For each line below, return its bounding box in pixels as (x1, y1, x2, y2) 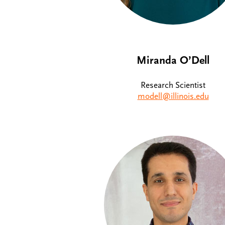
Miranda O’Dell (137, 53, 209, 67)
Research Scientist (141, 80, 205, 91)
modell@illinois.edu (137, 91, 209, 102)
